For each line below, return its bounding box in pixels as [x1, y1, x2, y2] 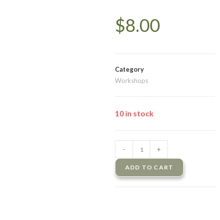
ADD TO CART [125, 164, 174, 171]
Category [115, 65, 144, 73]
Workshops [115, 77, 148, 84]
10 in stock [115, 109, 154, 118]
